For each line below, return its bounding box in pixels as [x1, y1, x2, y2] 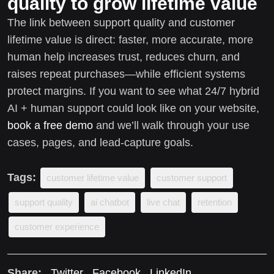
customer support [157, 172, 227, 183]
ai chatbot [91, 196, 129, 207]
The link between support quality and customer [7, 16, 235, 29]
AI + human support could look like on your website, [7, 102, 259, 114]
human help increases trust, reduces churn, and [7, 50, 240, 63]
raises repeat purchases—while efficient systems [7, 67, 245, 80]
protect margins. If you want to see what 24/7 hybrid [7, 84, 259, 97]
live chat [147, 196, 180, 207]
